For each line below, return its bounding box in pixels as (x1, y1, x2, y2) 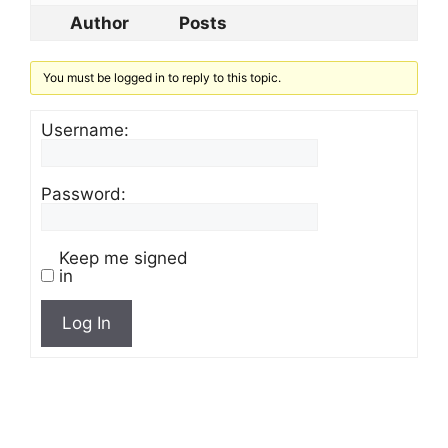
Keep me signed (59, 247, 188, 268)
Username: (41, 119, 129, 140)
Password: (41, 183, 126, 204)
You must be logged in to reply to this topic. (43, 69, 282, 85)
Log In (62, 312, 111, 333)
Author (69, 12, 129, 33)
